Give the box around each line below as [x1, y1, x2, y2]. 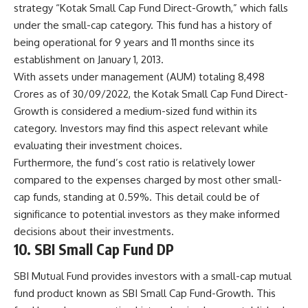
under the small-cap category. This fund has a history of [14, 18, 272, 32]
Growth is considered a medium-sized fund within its [14, 104, 257, 118]
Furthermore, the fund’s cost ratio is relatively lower [14, 155, 255, 169]
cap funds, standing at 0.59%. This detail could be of [14, 190, 259, 203]
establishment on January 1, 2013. [14, 52, 164, 66]
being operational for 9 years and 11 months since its [14, 35, 254, 49]
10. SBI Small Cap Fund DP [14, 239, 174, 258]
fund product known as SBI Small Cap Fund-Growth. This [14, 287, 276, 300]
